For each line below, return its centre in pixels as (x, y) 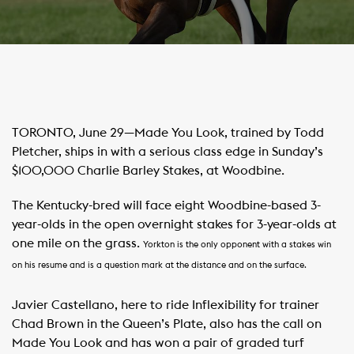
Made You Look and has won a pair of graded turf (158, 343)
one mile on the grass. (77, 243)
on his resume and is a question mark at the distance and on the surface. (159, 265)
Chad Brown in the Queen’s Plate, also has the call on (167, 324)
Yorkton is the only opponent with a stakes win (237, 245)
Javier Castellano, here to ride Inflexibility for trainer (166, 305)
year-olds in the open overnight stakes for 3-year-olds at (174, 224)
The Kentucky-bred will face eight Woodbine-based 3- (166, 205)
